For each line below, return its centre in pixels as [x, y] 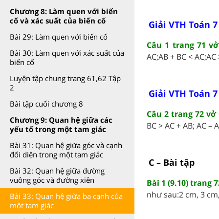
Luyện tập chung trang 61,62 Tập [65, 78]
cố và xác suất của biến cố [58, 21]
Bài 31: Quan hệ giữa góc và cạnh [66, 145]
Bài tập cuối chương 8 [46, 104]
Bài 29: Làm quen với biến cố [59, 37]
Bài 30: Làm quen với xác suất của [67, 53]
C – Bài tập [171, 162]
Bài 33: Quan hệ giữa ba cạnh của [66, 196]
